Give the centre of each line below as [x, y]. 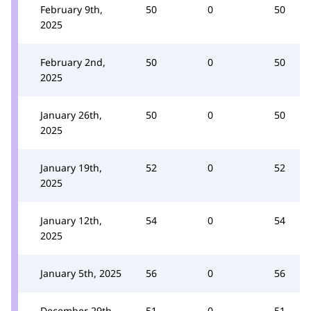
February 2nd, [73, 62]
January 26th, [71, 115]
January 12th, [71, 220]
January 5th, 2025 [81, 273]
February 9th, [72, 9]
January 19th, [71, 167]
